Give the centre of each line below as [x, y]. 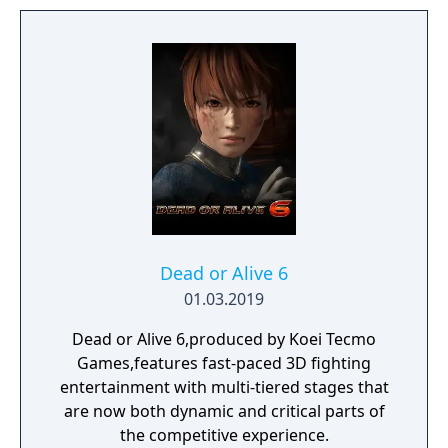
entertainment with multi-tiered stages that [224, 387]
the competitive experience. [224, 435]
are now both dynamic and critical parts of [224, 411]
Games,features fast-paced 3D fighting [224, 363]
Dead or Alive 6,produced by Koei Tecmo [224, 339]
